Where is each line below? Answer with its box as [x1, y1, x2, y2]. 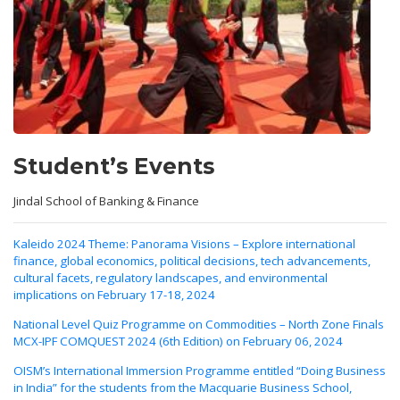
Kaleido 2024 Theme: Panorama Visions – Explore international [13, 235, 355, 252]
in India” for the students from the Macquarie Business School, [13, 379, 352, 396]
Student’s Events [13, 153, 214, 180]
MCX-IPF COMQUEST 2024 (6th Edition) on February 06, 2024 [13, 332, 343, 349]
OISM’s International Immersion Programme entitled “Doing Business [13, 362, 386, 379]
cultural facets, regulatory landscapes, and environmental [13, 269, 328, 286]
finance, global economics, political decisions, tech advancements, [13, 252, 371, 269]
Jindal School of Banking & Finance [13, 192, 199, 209]
